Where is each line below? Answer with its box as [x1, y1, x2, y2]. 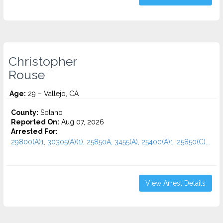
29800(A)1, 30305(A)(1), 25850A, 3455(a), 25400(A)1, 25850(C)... [11, 138, 210, 146]
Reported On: [11, 118, 59, 126]
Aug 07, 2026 [59, 118, 104, 126]
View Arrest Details [145, 179, 206, 187]
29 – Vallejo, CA [26, 90, 79, 98]
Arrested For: [11, 127, 58, 135]
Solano [38, 109, 63, 116]
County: [11, 109, 38, 116]
